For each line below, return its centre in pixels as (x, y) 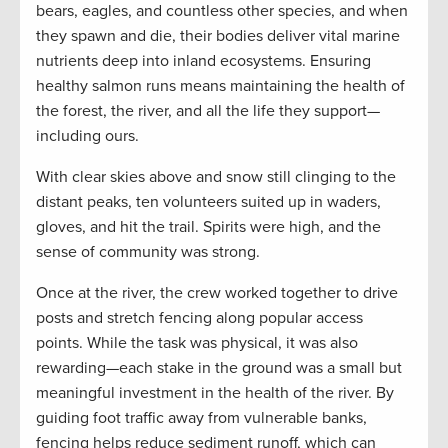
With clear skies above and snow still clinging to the (216, 177)
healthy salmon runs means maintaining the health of (220, 86)
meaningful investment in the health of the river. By (215, 393)
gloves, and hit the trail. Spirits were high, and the (208, 227)
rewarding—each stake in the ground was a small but (219, 368)
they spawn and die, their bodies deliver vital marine (218, 36)
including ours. (87, 136)
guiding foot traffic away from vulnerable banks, (201, 418)
